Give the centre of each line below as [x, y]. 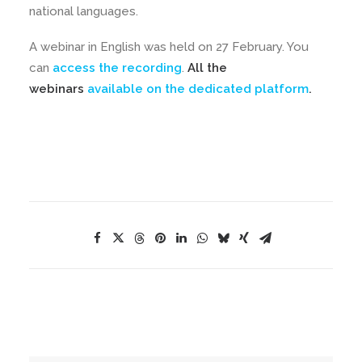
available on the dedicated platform [198, 89]
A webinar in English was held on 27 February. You [169, 47]
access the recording [117, 68]
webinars [58, 89]
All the [207, 68]
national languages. [84, 11]
